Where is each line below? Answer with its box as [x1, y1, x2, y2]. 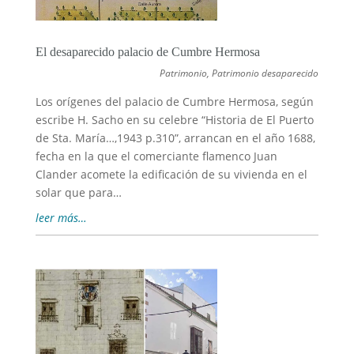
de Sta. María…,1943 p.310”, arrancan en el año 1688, [35, 130, 315, 145]
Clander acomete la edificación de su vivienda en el [35, 166, 307, 182]
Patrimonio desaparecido [212, 66, 319, 80]
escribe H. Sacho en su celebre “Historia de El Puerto [35, 111, 314, 127]
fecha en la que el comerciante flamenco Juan [35, 148, 277, 164]
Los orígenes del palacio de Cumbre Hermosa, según [35, 93, 314, 109]
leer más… [35, 209, 87, 225]
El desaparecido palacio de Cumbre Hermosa [35, 44, 260, 58]
